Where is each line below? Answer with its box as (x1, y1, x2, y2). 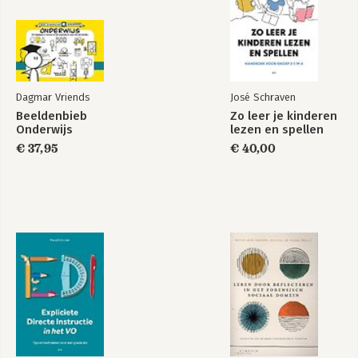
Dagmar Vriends (16, 91, 89, 103)
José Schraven (230, 91, 296, 103)
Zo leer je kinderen (230, 109, 337, 123)
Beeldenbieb (16, 109, 87, 123)
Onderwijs (16, 122, 73, 137)
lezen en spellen (230, 122, 324, 137)
